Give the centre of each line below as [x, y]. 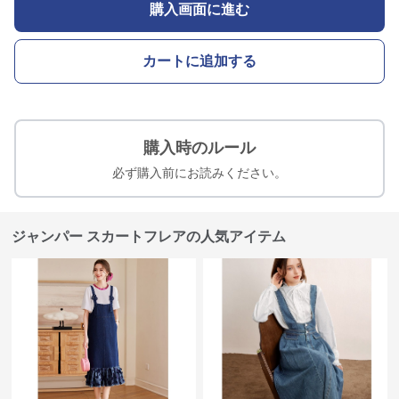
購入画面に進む [199, 9]
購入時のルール [199, 148]
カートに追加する [199, 61]
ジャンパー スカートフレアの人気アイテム [149, 236]
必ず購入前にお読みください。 [199, 173]
